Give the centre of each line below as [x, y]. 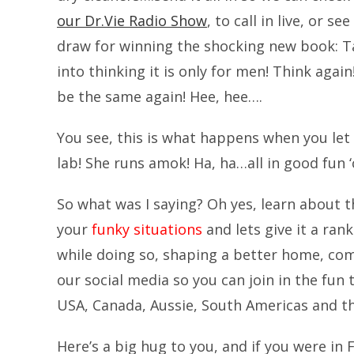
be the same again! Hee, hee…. [160, 96]
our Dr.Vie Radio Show [132, 21]
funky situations [145, 229]
